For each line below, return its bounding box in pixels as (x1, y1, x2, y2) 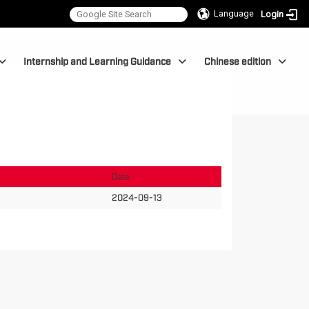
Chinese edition (203, 55, 271, 68)
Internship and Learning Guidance (23, 55, 172, 68)
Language (214, 8, 255, 19)
